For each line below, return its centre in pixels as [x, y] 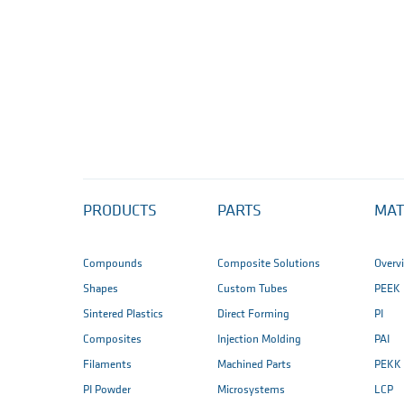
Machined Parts [254, 364]
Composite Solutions [269, 263]
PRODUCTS [120, 211]
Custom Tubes [252, 289]
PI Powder [107, 390]
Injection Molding [259, 339]
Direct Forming [253, 314]
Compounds [113, 263]
